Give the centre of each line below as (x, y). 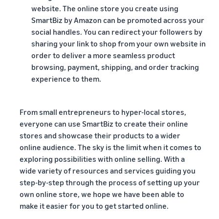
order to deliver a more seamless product (103, 55)
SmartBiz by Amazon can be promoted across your (118, 20)
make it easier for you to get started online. (94, 206)
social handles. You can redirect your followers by (117, 32)
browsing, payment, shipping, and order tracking (115, 67)
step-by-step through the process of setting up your (110, 182)
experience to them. (66, 79)
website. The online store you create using (105, 8)
